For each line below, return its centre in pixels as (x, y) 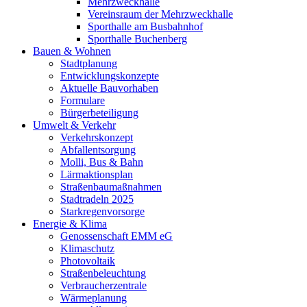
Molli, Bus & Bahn (102, 162)
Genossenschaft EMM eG (116, 236)
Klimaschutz (87, 248)
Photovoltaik (88, 261)
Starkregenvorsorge (102, 211)
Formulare (83, 100)
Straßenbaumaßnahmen (111, 187)
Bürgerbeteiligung (99, 113)
